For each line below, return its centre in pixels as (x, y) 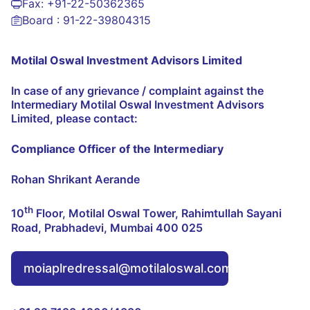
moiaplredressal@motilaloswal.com (128, 268)
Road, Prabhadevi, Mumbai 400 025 (107, 227)
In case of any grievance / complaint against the (137, 91)
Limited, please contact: (74, 119)
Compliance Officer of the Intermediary (117, 149)
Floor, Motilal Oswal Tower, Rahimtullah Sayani (157, 213)
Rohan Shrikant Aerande (75, 180)
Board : (43, 20)
